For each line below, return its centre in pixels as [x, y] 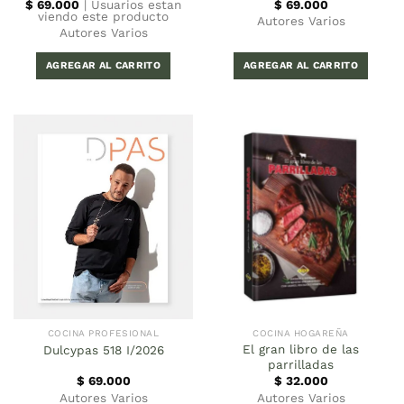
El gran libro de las [301, 349]
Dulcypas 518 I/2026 [103, 349]
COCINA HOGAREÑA [301, 334]
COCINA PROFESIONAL [103, 334]
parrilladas [301, 365]
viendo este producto [103, 16]
